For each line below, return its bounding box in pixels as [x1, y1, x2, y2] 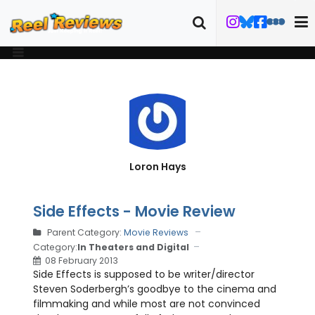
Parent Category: [45, 226, 124, 238]
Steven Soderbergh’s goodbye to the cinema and [33, 282, 276, 296]
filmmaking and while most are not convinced [33, 297, 260, 311]
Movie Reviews [124, 226, 188, 238]
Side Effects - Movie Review [33, 201, 236, 221]
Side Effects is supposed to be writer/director [33, 267, 255, 281]
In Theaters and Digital [77, 240, 189, 253]
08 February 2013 [45, 255, 118, 266]
